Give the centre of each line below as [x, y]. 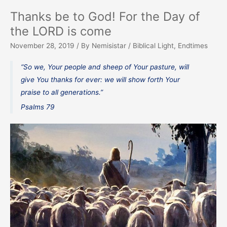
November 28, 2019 [42, 45]
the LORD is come [61, 31]
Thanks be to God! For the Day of [105, 16]
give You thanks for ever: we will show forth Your [101, 80]
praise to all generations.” [62, 92]
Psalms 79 [38, 107]
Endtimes [193, 45]
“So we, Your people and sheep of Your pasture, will [105, 67]
